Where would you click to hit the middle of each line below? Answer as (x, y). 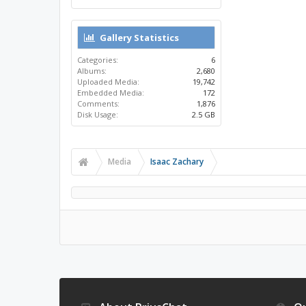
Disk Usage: (98, 114)
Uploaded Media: (108, 82)
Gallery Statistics (139, 38)
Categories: (98, 60)
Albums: (92, 71)
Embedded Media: (111, 93)
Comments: (98, 103)
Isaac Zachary (177, 162)
